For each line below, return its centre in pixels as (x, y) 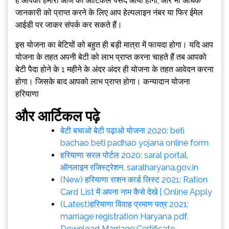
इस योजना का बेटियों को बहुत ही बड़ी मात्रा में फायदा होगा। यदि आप (114, 45)
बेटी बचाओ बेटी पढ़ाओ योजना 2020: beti (122, 131)
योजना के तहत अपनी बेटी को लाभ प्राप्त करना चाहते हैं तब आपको (111, 57)
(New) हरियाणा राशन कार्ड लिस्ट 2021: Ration (134, 180)
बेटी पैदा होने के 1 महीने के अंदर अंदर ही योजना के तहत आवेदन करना (114, 69)
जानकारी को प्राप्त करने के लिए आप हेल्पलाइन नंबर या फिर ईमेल (109, 13)
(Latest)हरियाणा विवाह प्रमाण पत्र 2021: (124, 204)
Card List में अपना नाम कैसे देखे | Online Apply (136, 192)
